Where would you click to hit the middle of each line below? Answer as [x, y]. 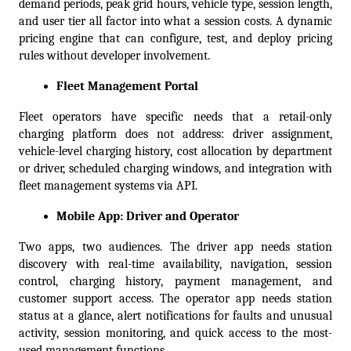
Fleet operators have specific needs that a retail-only [175, 117]
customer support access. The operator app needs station [175, 299]
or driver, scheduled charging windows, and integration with [175, 169]
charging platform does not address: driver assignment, [175, 134]
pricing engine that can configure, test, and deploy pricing [175, 39]
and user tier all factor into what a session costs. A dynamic [175, 22]
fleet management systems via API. [108, 186]
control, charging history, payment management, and [175, 282]
